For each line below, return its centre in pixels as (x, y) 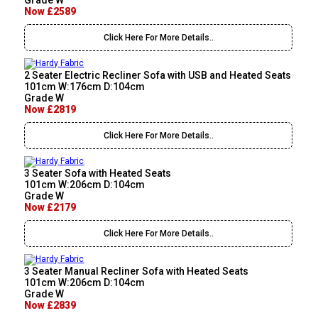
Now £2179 (50, 208)
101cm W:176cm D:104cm (85, 87)
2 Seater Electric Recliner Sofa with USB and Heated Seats (158, 76)
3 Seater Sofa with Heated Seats (98, 174)
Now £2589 (50, 12)
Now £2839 (50, 306)
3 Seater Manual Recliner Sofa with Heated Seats (137, 272)
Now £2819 (50, 110)
